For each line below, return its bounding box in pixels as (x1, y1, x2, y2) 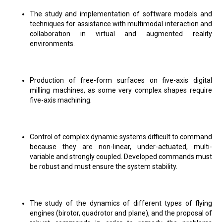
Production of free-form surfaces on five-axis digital (30, 76, 212, 84)
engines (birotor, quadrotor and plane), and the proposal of (30, 209, 212, 217)
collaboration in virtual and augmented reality (30, 30, 212, 38)
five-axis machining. (30, 96, 92, 104)
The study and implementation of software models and (30, 10, 212, 18)
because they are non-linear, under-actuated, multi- (30, 143, 212, 151)
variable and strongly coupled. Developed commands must (30, 153, 212, 161)
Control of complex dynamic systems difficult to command (30, 133, 212, 141)
